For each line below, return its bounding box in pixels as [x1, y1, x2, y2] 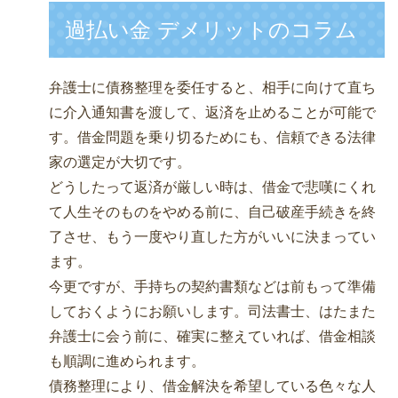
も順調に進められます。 [49, 354, 205, 370]
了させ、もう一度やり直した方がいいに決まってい [49, 229, 376, 245]
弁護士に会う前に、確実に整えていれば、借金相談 [49, 329, 376, 345]
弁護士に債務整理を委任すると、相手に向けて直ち [49, 80, 376, 96]
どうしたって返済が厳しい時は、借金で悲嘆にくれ [49, 179, 376, 195]
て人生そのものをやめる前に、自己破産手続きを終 [49, 204, 376, 220]
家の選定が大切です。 [49, 155, 191, 171]
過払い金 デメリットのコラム [65, 18, 357, 43]
